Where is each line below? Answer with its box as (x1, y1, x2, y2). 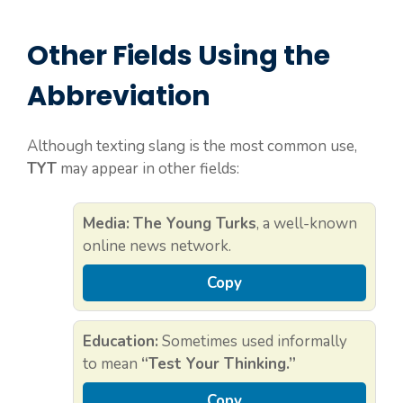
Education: (83, 331, 158, 353)
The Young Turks (133, 213, 256, 235)
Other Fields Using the (27, 36, 330, 75)
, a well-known (256, 213, 357, 235)
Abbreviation (27, 76, 210, 115)
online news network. (83, 236, 231, 257)
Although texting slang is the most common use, (27, 135, 357, 157)
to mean (83, 354, 141, 375)
